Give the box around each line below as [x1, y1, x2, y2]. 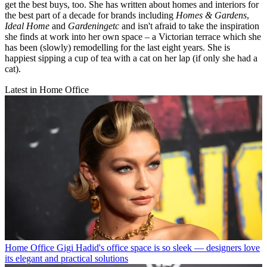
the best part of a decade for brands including [5, 10, 176, 21]
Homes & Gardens [176, 10, 247, 21]
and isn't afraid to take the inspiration [119, 21, 259, 32]
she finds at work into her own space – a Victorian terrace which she [5, 32, 261, 42]
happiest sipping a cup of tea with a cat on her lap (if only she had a [5, 53, 257, 64]
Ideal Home [5, 21, 49, 32]
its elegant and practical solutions [5, 253, 128, 264]
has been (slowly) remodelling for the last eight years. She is [5, 42, 230, 53]
